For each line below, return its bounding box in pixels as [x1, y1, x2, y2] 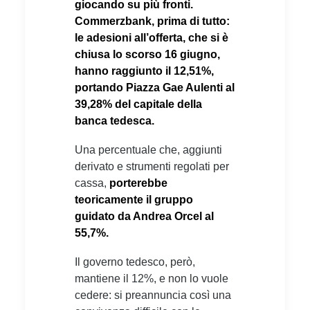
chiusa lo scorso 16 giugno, [75, 48, 220, 60]
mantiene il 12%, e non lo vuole [75, 272, 228, 284]
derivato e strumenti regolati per [75, 160, 229, 172]
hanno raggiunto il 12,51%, [75, 64, 214, 77]
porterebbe [109, 176, 167, 189]
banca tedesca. [75, 114, 154, 127]
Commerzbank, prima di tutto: [75, 15, 230, 27]
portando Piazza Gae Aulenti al [75, 81, 235, 93]
